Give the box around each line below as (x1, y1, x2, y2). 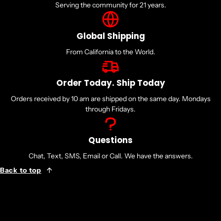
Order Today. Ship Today (56, 77, 165, 89)
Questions (88, 134, 133, 146)
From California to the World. (66, 47, 155, 56)
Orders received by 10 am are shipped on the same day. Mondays (10, 94, 211, 103)
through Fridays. (85, 105, 136, 113)
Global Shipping (76, 30, 145, 42)
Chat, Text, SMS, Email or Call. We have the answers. (28, 151, 193, 160)
